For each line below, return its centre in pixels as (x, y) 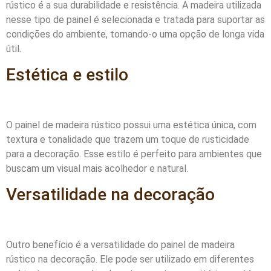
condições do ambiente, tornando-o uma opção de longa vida (135, 34)
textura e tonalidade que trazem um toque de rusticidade (128, 139)
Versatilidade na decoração (110, 195)
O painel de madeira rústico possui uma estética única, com (131, 125)
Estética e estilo (67, 75)
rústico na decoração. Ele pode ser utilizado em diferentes (130, 259)
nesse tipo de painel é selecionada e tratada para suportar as (135, 20)
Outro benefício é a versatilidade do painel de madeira (120, 244)
